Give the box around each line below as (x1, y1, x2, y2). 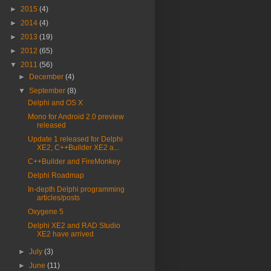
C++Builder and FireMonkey (27, 157, 120, 166)
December (29, 73, 66, 82)
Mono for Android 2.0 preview (27, 113, 124, 122)
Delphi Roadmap (27, 171, 84, 180)
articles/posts (36, 194, 80, 203)
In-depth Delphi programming (27, 185, 125, 194)
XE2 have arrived (36, 230, 94, 239)
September (29, 87, 68, 96)
